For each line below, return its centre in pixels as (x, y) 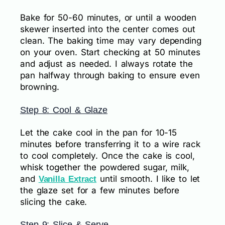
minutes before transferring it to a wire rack (110, 144)
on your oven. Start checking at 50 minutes (110, 52)
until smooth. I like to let (148, 179)
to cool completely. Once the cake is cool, (107, 155)
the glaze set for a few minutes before (100, 190)
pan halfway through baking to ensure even (110, 75)
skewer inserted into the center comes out (108, 29)
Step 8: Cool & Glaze (64, 110)
